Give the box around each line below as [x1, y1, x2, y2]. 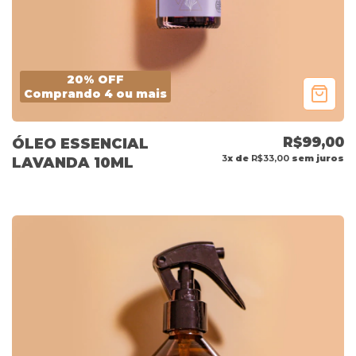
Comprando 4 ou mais [24, 87, 167, 102]
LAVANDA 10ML [12, 154, 133, 172]
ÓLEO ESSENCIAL [12, 135, 149, 153]
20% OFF [67, 72, 124, 87]
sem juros [289, 153, 344, 164]
